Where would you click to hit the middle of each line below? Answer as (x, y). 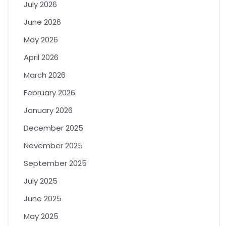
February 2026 (49, 92)
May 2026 (41, 39)
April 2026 (41, 57)
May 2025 (41, 216)
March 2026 (45, 75)
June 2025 (43, 198)
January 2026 (48, 110)
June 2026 (42, 22)
